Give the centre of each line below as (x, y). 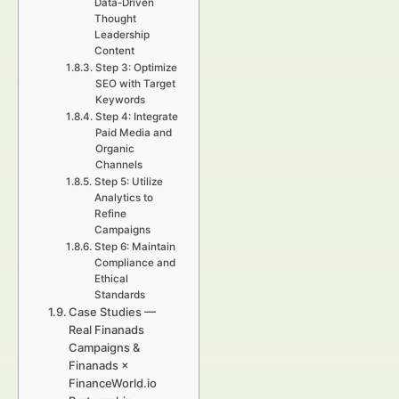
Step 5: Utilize (128, 182)
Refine (110, 214)
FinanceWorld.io (113, 383)
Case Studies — (113, 312)
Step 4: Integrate (136, 117)
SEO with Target (135, 84)
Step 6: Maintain (134, 247)
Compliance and (134, 263)
